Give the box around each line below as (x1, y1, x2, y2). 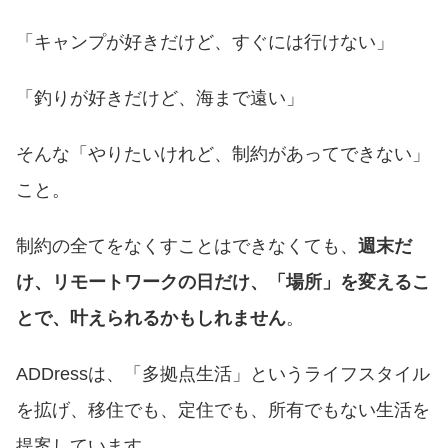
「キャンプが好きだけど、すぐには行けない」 (16, 32, 394, 52)
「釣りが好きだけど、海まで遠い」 (16, 88, 304, 108)
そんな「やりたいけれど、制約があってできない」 (16, 144, 430, 164)
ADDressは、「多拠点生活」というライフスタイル (16, 364, 430, 384)
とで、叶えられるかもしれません (16, 308, 286, 328)
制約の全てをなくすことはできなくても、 (16, 236, 358, 256)
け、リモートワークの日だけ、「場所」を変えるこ (16, 272, 430, 292)
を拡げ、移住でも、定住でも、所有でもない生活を (16, 400, 430, 420)
